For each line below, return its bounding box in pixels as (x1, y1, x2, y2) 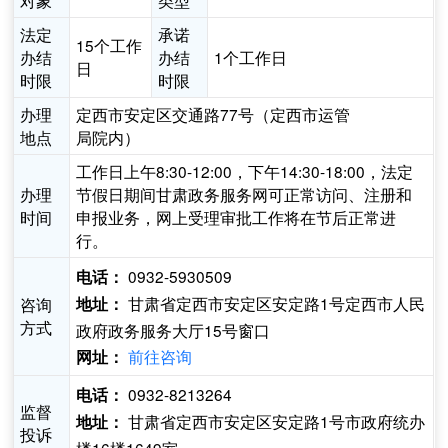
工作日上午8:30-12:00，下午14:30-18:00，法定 (76, 160, 414, 183)
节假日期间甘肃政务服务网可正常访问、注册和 (76, 183, 413, 206)
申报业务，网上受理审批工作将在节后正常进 (76, 206, 397, 229)
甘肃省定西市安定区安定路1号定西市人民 (124, 292, 426, 315)
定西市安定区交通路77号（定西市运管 (76, 103, 351, 126)
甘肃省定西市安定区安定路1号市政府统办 (124, 410, 426, 433)
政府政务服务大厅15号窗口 (76, 319, 271, 342)
